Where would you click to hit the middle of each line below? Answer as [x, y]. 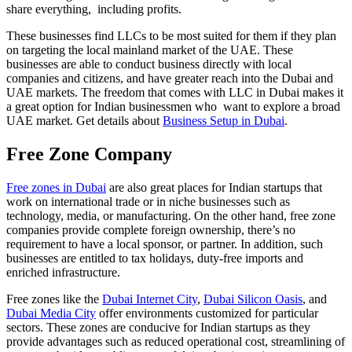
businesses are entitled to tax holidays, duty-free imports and [155, 258]
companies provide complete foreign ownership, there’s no [151, 230]
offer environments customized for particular [207, 313]
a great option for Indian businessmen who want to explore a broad [173, 107]
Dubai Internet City [150, 299]
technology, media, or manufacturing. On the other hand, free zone [171, 216]
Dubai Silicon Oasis [253, 299]
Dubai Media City [51, 313]
